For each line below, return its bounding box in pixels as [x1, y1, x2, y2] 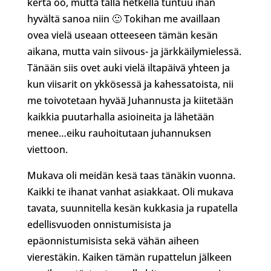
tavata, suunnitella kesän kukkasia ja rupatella [27, 201, 238, 215]
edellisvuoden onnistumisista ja [27, 218, 171, 231]
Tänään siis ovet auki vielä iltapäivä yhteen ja [27, 61, 230, 74]
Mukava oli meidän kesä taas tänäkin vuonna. [27, 169, 235, 182]
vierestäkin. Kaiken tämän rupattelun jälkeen [27, 250, 232, 264]
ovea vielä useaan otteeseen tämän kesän [27, 28, 218, 42]
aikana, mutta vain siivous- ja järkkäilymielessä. [27, 45, 241, 58]
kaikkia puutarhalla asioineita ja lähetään [27, 110, 214, 123]
